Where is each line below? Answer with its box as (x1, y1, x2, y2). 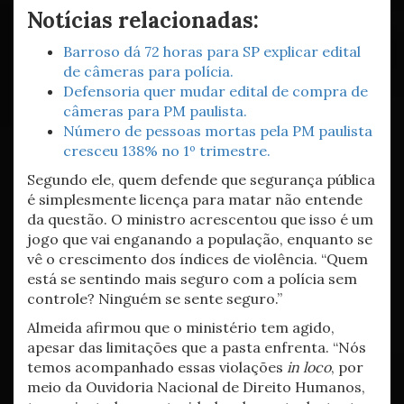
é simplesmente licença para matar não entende (27, 190, 363, 208)
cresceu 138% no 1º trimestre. (63, 142, 271, 160)
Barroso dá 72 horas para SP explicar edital (63, 42, 361, 60)
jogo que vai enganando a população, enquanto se (27, 230, 372, 248)
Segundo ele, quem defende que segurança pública (27, 170, 375, 188)
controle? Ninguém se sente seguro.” (27, 289, 282, 308)
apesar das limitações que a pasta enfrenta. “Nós (27, 338, 366, 356)
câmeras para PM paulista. (63, 102, 247, 120)
